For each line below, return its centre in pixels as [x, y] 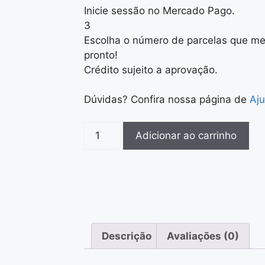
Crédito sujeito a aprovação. [151, 70]
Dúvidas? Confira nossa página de [167, 99]
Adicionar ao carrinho [186, 135]
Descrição [127, 236]
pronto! [101, 55]
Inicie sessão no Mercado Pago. [159, 10]
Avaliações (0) [203, 236]
